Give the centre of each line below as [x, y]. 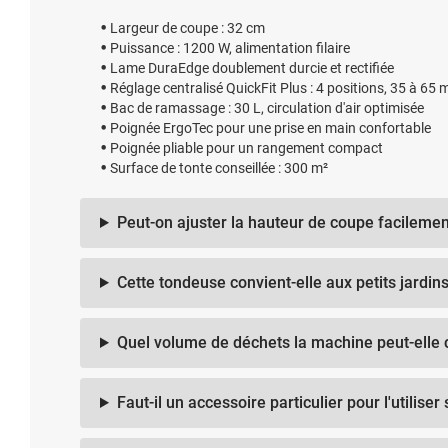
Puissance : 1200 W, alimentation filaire [230, 48]
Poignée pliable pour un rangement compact [246, 148]
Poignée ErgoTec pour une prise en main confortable [270, 128]
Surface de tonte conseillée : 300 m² [219, 168]
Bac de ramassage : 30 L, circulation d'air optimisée [267, 108]
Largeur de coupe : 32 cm [187, 28]
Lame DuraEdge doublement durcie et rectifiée [252, 68]
